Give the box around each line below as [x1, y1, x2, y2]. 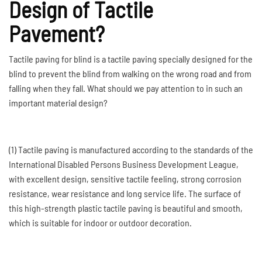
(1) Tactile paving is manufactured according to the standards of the [9, 144, 253, 155]
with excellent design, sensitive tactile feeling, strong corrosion [9, 173, 242, 184]
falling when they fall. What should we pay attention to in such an [9, 82, 243, 94]
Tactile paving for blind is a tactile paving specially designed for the [9, 53, 253, 64]
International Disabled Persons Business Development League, [9, 158, 239, 170]
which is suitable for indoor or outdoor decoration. [9, 217, 192, 228]
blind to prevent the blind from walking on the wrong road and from [9, 68, 251, 79]
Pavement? [9, 20, 105, 47]
